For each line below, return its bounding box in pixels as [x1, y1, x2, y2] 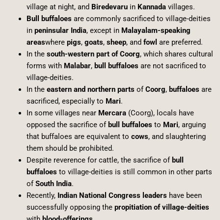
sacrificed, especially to [26, 97, 106, 106]
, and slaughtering [148, 132, 206, 141]
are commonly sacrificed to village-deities [71, 14, 211, 24]
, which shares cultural [139, 50, 213, 59]
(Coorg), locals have [126, 109, 194, 118]
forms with [26, 61, 64, 71]
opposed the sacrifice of [26, 120, 108, 130]
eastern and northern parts [46, 85, 135, 94]
